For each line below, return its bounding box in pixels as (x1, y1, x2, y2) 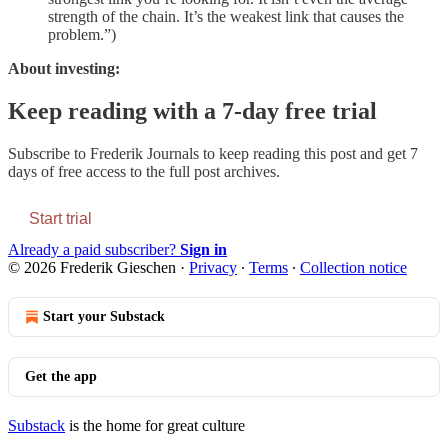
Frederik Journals (90, 145, 199, 163)
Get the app (25, 369, 97, 385)
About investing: (8, 60, 120, 78)
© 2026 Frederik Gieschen (8, 259, 176, 277)
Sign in (180, 241, 227, 259)
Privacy (189, 259, 237, 277)
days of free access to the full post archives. (8, 163, 280, 181)
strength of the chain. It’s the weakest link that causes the (48, 8, 404, 26)
